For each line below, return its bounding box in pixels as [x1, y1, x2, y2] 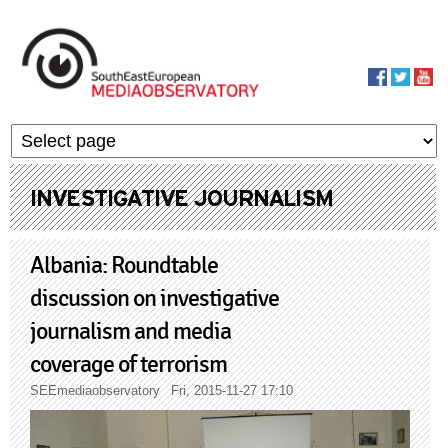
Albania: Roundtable [30, 251, 218, 281]
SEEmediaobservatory [30, 383, 160, 399]
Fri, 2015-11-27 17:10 [171, 383, 293, 399]
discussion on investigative [30, 284, 279, 314]
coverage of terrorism [30, 350, 227, 380]
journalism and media [30, 317, 231, 347]
